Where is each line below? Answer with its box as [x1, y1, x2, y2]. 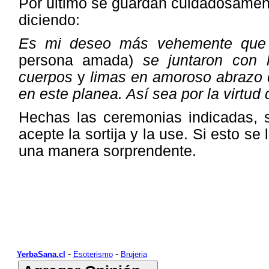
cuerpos [18, 68, 77, 85]
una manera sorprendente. [18, 142, 196, 159]
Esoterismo [73, 250, 113, 259]
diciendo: [18, 12, 80, 29]
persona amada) [18, 52, 143, 68]
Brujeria [120, 250, 147, 259]
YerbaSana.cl [16, 250, 65, 259]
